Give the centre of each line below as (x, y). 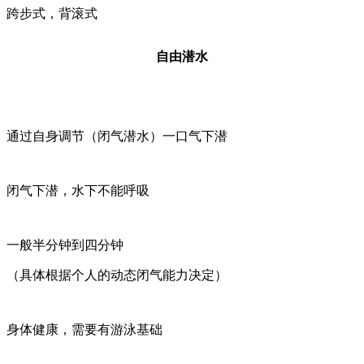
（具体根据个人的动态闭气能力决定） (117, 275)
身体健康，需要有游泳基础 (84, 330)
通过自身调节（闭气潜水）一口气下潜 (117, 136)
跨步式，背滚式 (52, 14)
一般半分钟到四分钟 (65, 245)
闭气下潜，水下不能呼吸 (78, 191)
